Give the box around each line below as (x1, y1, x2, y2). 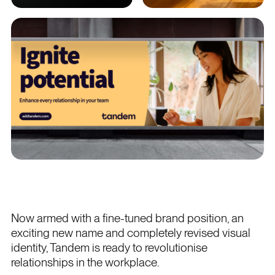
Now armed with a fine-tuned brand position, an (10, 211, 244, 226)
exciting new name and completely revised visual (10, 226, 250, 241)
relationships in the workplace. (10, 255, 159, 270)
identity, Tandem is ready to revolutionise (10, 241, 207, 255)
